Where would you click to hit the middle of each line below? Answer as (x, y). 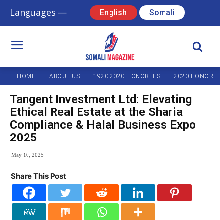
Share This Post (39, 176)
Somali (162, 12)
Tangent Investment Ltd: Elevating (101, 99)
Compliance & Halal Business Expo (103, 125)
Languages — (38, 13)
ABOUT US (64, 76)
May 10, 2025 (27, 155)
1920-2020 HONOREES (127, 76)
